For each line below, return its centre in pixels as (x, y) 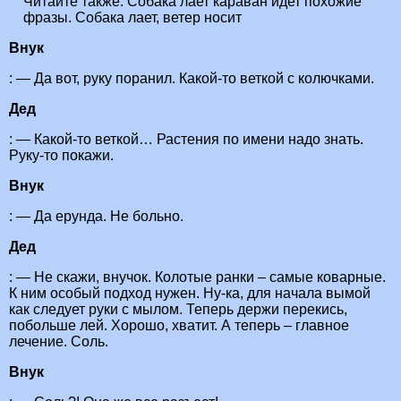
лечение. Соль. (59, 342)
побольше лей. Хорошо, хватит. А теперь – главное (179, 326)
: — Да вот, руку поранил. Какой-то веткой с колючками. (192, 79)
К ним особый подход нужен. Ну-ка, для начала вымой (190, 294)
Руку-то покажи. (61, 156)
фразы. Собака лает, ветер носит (132, 18)
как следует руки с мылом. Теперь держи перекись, (178, 310)
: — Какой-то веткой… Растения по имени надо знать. (186, 140)
